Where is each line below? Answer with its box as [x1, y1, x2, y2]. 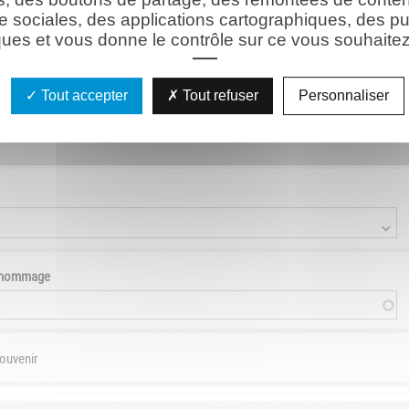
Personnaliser [299, 87, 389, 103]
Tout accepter [37, 87, 128, 103]
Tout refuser [179, 87, 258, 103]
